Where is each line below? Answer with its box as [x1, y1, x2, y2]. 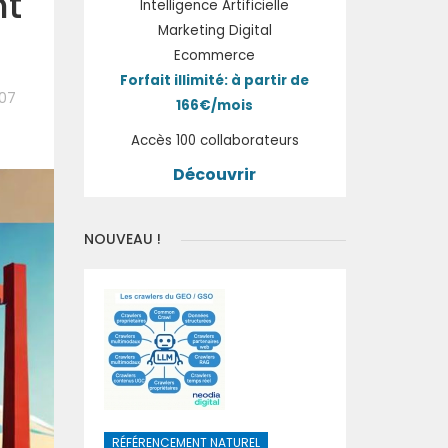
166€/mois [176, 96, 254, 115]
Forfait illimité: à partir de [120, 71, 310, 90]
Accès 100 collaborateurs [130, 131, 299, 150]
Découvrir [173, 163, 257, 186]
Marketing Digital [157, 21, 272, 40]
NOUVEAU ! [83, 229, 161, 249]
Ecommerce [174, 46, 256, 65]
